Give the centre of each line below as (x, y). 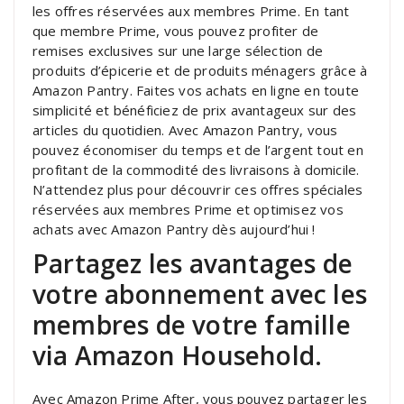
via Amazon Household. (178, 355)
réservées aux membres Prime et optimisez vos (188, 209)
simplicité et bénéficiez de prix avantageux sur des (195, 110)
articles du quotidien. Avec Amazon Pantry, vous (185, 129)
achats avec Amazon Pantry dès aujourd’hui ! (174, 229)
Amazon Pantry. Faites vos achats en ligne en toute (196, 90)
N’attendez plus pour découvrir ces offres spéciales (198, 189)
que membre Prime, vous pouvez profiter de (176, 30)
